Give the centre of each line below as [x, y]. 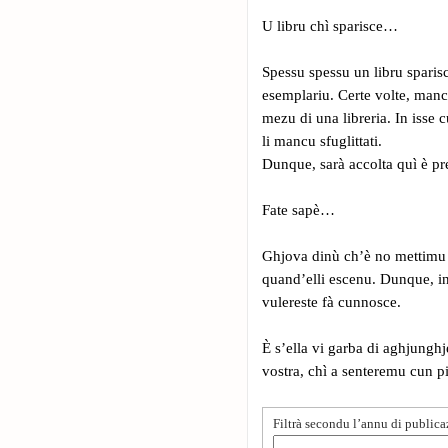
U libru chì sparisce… [330, 25]
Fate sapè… [298, 209]
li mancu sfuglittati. [322, 140]
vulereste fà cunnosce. [331, 301]
